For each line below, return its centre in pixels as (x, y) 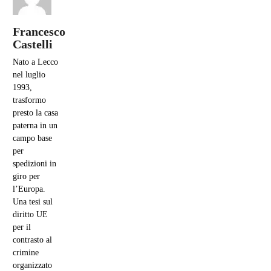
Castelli (33, 44)
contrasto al (32, 240)
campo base (32, 139)
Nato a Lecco (35, 62)
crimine (26, 253)
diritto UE (30, 215)
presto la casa (35, 113)
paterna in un (35, 126)
